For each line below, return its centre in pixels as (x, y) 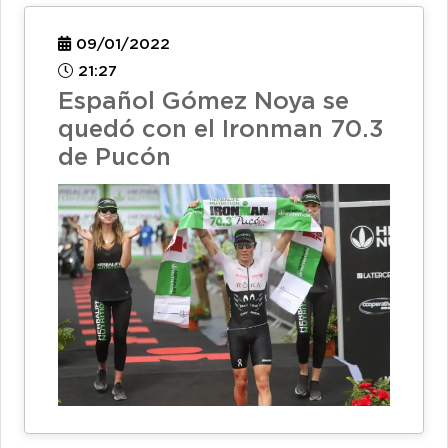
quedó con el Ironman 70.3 (220, 130)
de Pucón (114, 158)
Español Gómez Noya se (203, 102)
